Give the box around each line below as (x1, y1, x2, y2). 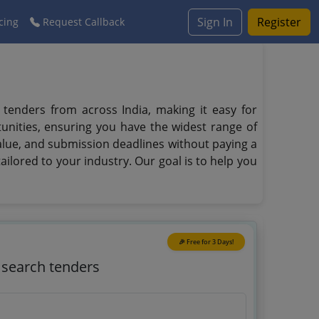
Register (257, 14, 301, 30)
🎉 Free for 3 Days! (178, 237, 234, 246)
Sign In (197, 14, 233, 30)
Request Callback (39, 15, 125, 28)
